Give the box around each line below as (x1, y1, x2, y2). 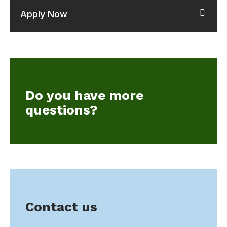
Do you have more (25, 88, 143, 103)
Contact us (25, 199, 97, 215)
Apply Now (20, 9, 67, 20)
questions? (25, 102, 98, 118)
